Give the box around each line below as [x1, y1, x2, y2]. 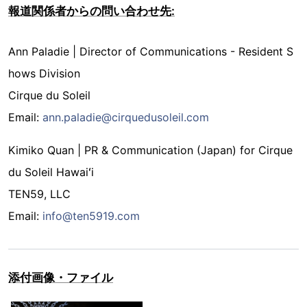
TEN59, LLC [8, 186, 71, 201]
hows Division [8, 66, 80, 80]
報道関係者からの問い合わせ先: [8, 3, 175, 18]
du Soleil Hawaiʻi [8, 164, 94, 179]
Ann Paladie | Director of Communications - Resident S [8, 44, 293, 58]
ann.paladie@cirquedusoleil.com [42, 110, 209, 124]
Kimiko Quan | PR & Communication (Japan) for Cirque [8, 143, 293, 157]
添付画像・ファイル [8, 270, 113, 284]
